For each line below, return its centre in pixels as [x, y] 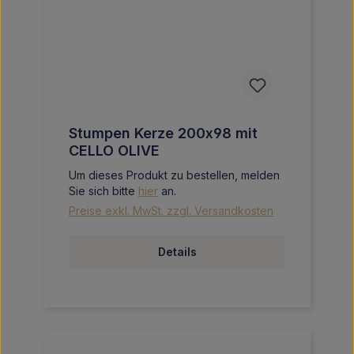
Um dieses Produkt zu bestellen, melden [174, 175]
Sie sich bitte [104, 191]
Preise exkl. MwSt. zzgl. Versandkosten [171, 211]
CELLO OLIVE [114, 151]
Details [177, 252]
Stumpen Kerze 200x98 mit [163, 133]
